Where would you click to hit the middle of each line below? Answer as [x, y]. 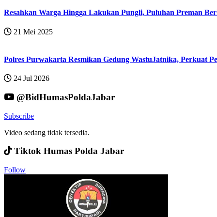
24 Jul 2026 [31, 78]
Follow [15, 170]
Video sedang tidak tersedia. [47, 132]
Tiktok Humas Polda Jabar [68, 151]
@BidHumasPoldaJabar [64, 97]
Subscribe [19, 116]
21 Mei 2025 [32, 31]
